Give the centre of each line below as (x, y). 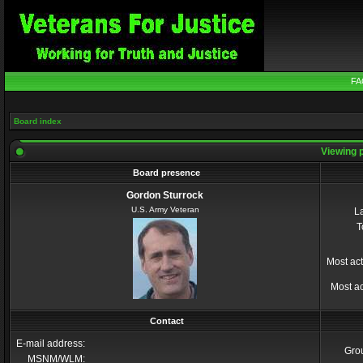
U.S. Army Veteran (165, 209)
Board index (38, 121)
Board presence (167, 173)
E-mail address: (51, 344)
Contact (167, 321)
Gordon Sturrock (165, 195)
